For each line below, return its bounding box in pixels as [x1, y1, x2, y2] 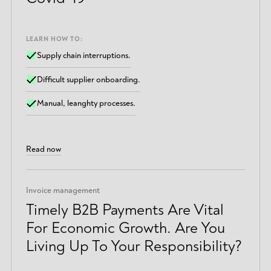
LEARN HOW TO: [25, 35, 83, 44]
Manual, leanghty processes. [37, 98, 136, 109]
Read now [25, 143, 61, 154]
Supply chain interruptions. [37, 50, 131, 61]
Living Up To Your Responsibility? [25, 236, 242, 256]
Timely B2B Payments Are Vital [25, 200, 224, 220]
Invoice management [25, 185, 100, 196]
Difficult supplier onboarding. [37, 74, 141, 85]
